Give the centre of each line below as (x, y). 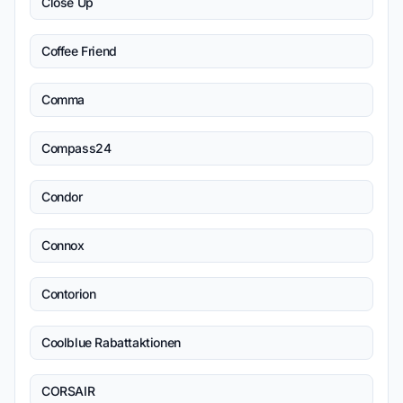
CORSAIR (68, 391)
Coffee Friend (79, 51)
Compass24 (76, 148)
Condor (62, 197)
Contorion (69, 294)
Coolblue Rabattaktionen (111, 342)
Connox (63, 245)
